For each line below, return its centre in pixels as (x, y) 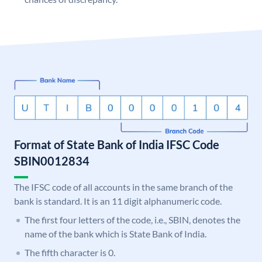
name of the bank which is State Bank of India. (116, 234)
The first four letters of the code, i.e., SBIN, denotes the (132, 220)
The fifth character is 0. (70, 253)
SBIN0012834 (52, 161)
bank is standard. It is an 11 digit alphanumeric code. (118, 201)
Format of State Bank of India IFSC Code (117, 145)
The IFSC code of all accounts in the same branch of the (123, 187)
